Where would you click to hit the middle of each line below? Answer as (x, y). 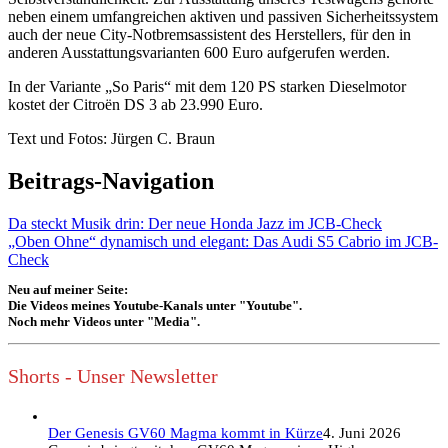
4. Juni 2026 (362, 432)
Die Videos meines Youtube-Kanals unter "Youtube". (155, 305)
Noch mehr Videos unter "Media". (104, 321)
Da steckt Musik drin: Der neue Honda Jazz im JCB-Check (195, 223)
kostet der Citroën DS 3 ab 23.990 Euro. (135, 104)
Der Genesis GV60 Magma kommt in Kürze (185, 432)
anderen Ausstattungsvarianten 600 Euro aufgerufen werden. (199, 52)
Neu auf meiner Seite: (68, 289)
